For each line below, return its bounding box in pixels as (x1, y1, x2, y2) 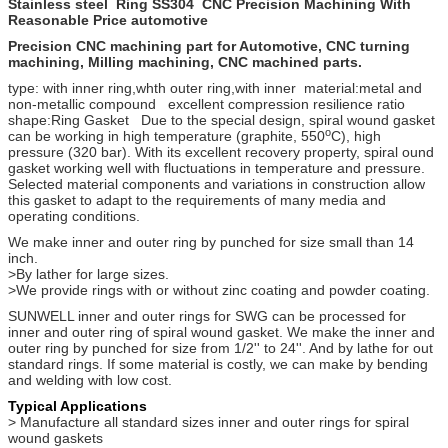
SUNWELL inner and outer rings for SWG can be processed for (8, 307, 406, 324)
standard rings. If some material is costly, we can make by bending (8, 355, 428, 372)
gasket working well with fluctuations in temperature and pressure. (8, 159, 425, 176)
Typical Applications (8, 397, 147, 414)
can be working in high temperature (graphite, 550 (8, 127, 325, 144)
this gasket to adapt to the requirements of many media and (8, 191, 386, 208)
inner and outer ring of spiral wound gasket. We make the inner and (8, 323, 435, 340)
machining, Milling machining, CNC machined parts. (8, 53, 362, 70)
